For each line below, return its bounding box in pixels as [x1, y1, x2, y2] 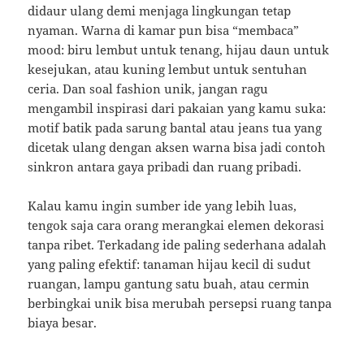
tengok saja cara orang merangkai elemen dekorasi [28, 217, 325, 234]
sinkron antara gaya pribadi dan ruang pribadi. [28, 158, 302, 175]
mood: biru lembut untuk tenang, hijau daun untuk [28, 41, 330, 58]
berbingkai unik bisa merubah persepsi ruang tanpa [28, 295, 332, 312]
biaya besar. [28, 314, 97, 331]
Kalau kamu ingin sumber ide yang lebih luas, [28, 197, 297, 214]
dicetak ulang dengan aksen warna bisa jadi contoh [28, 139, 327, 156]
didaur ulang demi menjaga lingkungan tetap [28, 2, 292, 19]
